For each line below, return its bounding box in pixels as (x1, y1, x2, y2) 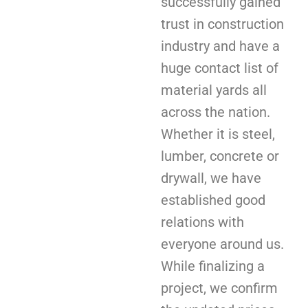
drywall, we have (161, 169, 261, 186)
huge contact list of (161, 59, 278, 76)
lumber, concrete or (161, 147, 279, 164)
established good (161, 191, 265, 208)
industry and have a (161, 37, 280, 54)
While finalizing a (161, 257, 265, 274)
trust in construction (161, 15, 284, 32)
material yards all (161, 81, 267, 98)
